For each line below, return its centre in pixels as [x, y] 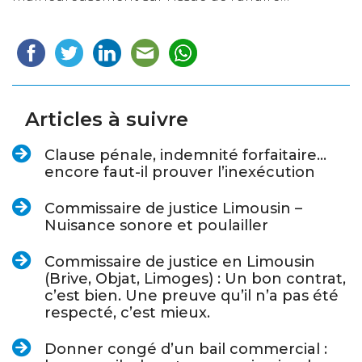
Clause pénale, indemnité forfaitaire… [185, 156]
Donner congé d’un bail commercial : [186, 349]
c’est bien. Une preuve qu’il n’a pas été [192, 296]
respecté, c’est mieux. [127, 313]
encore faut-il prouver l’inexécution [180, 173]
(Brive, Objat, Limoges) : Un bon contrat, [195, 279]
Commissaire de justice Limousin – [173, 209]
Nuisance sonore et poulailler [156, 226]
